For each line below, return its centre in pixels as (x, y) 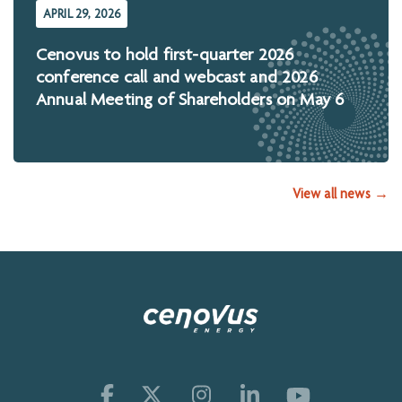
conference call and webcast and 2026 (177, 79)
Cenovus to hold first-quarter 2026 (165, 57)
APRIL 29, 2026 (82, 16)
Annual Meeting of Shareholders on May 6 (190, 102)
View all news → (340, 196)
